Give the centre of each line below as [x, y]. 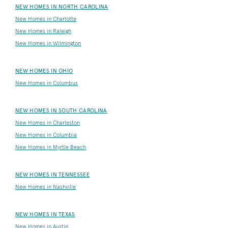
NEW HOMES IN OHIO [44, 71]
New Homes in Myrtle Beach [51, 148]
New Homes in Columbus [47, 83]
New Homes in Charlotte [46, 19]
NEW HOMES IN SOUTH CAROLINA [61, 111]
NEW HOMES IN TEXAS [45, 215]
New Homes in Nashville [46, 187]
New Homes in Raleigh [43, 32]
